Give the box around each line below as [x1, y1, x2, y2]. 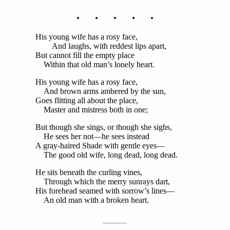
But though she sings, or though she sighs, [35, 123, 172, 132]
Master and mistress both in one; [35, 105, 148, 114]
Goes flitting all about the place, [35, 96, 138, 105]
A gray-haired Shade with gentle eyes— [35, 141, 165, 150]
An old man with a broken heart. [35, 196, 149, 205]
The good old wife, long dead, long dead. [35, 150, 178, 160]
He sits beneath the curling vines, [35, 168, 142, 177]
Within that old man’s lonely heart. [35, 60, 155, 69]
